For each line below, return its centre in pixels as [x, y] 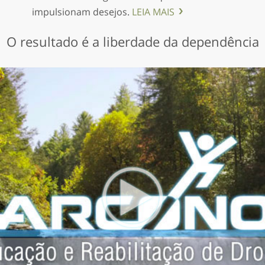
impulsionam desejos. [82, 12]
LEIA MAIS [153, 12]
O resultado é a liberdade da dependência [132, 41]
